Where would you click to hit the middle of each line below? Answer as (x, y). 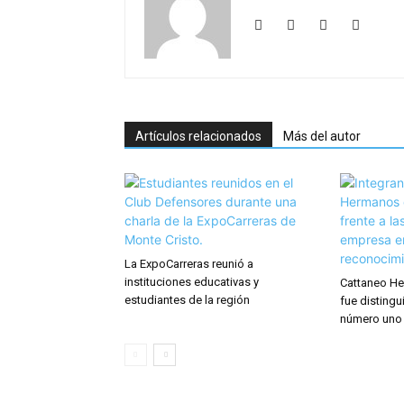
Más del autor (322, 137)
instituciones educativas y (192, 282)
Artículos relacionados (198, 137)
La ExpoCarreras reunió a (189, 264)
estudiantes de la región (187, 300)
